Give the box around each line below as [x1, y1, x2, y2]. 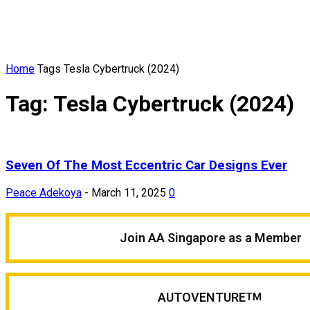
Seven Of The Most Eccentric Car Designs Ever [6, 157, 287, 173]
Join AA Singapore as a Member [120, 230, 302, 246]
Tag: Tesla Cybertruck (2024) [6, 90, 294, 117]
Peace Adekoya [6, 185, 82, 199]
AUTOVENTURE [157, 290, 246, 305]
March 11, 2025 [91, 185, 166, 199]
